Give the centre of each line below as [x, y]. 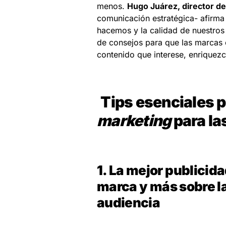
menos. [112, 6]
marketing [134, 121]
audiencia [129, 203]
